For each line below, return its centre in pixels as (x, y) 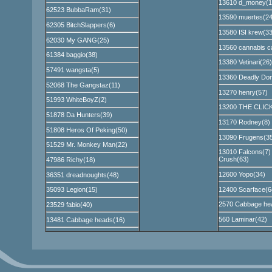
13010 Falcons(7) (244, 152)
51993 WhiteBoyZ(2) (76, 100)
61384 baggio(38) (72, 55)
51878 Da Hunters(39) (79, 114)
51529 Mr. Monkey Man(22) (87, 145)
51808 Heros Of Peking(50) (87, 130)
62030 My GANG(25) (77, 40)
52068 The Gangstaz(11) (83, 85)
